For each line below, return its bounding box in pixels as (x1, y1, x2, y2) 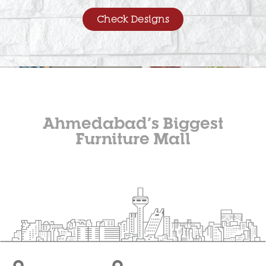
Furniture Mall (75, 129, 191, 148)
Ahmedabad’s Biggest (43, 113, 223, 132)
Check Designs (96, 14, 170, 25)
